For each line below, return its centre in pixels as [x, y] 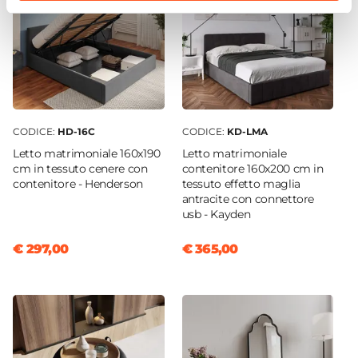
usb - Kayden [216, 214]
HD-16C [76, 131]
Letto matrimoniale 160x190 [87, 153]
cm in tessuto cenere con [80, 168]
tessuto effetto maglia [241, 183]
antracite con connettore [248, 199]
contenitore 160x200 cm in [253, 168]
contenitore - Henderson [78, 183]
